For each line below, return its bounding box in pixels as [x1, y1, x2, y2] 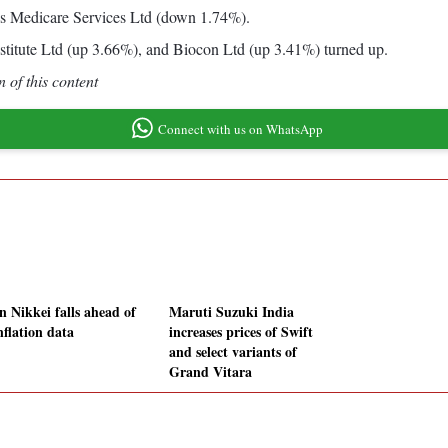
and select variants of [169, 341, 297, 363]
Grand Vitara [169, 361, 252, 383]
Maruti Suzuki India [169, 301, 294, 323]
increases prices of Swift [169, 321, 313, 343]
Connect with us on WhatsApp [157, 119, 323, 138]
